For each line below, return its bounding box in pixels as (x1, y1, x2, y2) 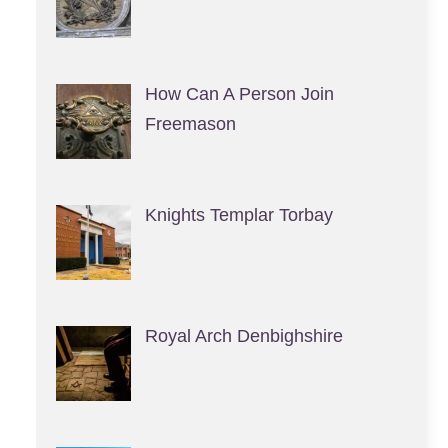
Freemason (144, 113, 236, 134)
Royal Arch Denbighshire (144, 325, 343, 346)
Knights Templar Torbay (144, 204, 333, 225)
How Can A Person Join (144, 83, 334, 104)
